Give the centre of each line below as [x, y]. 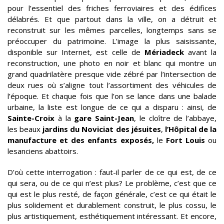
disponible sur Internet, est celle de [76, 52]
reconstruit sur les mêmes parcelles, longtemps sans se [112, 30]
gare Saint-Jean [104, 118]
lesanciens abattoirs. [43, 151]
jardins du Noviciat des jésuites [102, 129]
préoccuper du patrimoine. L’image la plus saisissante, [112, 41]
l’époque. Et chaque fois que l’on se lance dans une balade [112, 96]
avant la [200, 52]
